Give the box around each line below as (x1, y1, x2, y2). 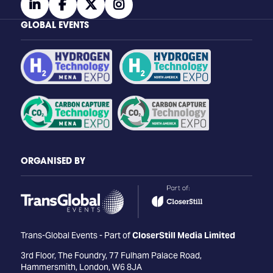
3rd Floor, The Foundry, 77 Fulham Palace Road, (20, 249, 202, 261)
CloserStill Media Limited (132, 229, 235, 241)
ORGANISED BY (20, 154, 85, 166)
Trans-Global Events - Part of (20, 229, 132, 241)
